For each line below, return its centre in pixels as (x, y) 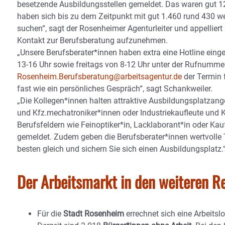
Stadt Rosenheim (94, 214)
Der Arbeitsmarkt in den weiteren (113, 182)
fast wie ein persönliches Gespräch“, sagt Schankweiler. (115, 89)
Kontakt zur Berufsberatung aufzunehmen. (92, 40)
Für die (50, 214)
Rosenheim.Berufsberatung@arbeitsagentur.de (99, 77)
